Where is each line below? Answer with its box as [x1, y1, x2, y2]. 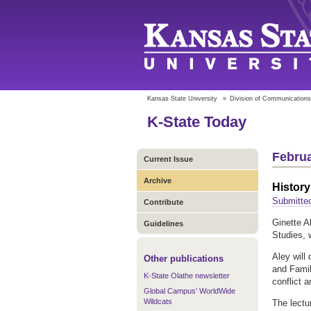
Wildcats [144, 297, 172, 305]
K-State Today [147, 113, 246, 131]
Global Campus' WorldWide [144, 287, 235, 295]
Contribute [144, 198, 183, 206]
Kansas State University [147, 95, 217, 102]
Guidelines [144, 219, 183, 228]
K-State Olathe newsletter [144, 271, 230, 280]
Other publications [144, 253, 224, 264]
